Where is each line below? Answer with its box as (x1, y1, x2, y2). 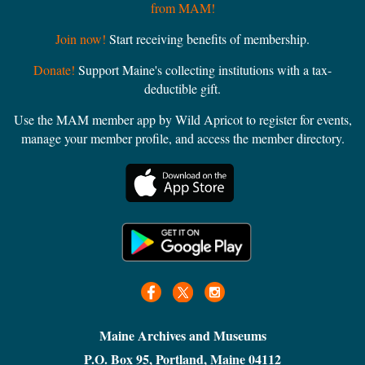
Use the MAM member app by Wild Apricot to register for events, (13, 111, 352, 129)
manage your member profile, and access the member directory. (20, 130, 345, 147)
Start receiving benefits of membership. (106, 30, 310, 48)
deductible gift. (144, 80, 221, 98)
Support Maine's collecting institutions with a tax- (75, 61, 332, 79)
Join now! (55, 30, 106, 48)
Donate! (33, 61, 75, 79)
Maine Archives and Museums (99, 325, 266, 345)
